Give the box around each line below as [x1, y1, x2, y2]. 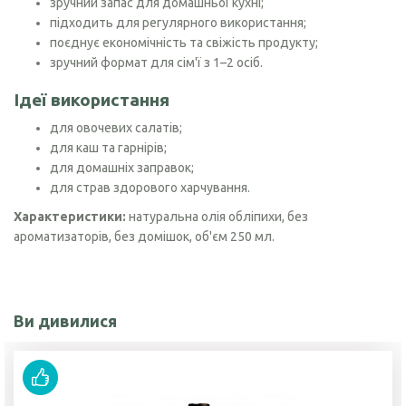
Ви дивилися [14, 312, 117, 331]
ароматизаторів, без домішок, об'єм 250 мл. [14, 229, 275, 245]
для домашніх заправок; [50, 160, 194, 176]
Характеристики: [14, 209, 126, 225]
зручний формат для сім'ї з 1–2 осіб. [50, 55, 263, 71]
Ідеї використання [14, 90, 169, 111]
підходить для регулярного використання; [50, 15, 306, 31]
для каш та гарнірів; [50, 140, 167, 156]
